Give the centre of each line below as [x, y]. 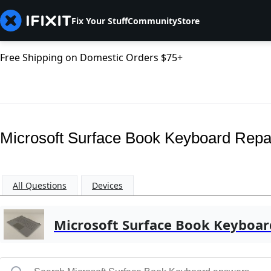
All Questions [40, 186]
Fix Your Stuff [100, 21]
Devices [107, 186]
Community [152, 21]
